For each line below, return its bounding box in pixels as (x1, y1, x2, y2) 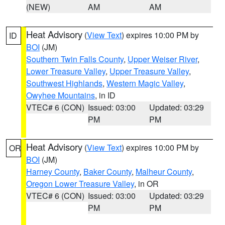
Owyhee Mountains (26, 89, 95, 101)
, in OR (134, 178, 159, 189)
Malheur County (136, 166, 192, 177)
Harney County (26, 166, 79, 177)
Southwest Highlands (26, 77, 102, 89)
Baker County (83, 166, 132, 177)
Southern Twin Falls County (26, 53, 124, 65)
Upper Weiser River (128, 53, 197, 65)
